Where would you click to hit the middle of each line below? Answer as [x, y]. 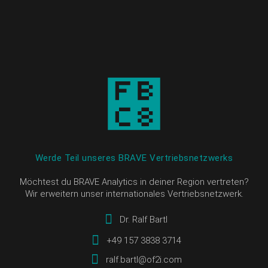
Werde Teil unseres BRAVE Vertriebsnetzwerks [134, 158]
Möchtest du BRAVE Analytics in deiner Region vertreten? [134, 182]
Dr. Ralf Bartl [144, 219]
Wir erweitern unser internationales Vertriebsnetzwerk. [134, 194]
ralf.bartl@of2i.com [144, 260]
